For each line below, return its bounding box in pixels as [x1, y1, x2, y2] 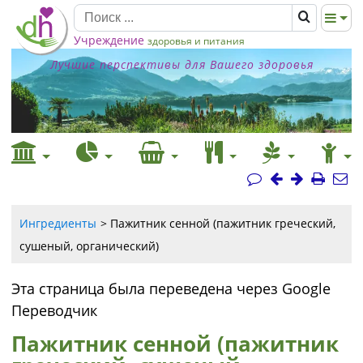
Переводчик [11, 301, 97, 320]
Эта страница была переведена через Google [11, 279, 331, 298]
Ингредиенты [19, 216, 96, 231]
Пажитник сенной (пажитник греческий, [110, 216, 335, 231]
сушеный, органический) [19, 238, 159, 254]
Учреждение [74, 32, 144, 48]
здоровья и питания [147, 34, 245, 48]
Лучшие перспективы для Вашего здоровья [49, 57, 314, 72]
